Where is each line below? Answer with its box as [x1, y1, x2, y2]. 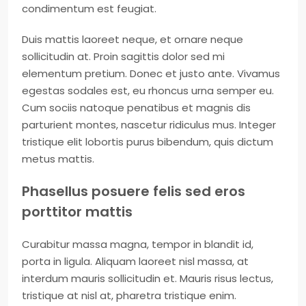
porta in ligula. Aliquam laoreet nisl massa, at [22, 254, 249, 268]
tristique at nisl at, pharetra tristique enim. [22, 288, 236, 303]
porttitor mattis [22, 202, 133, 221]
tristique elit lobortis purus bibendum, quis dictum [22, 135, 273, 149]
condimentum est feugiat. [22, 1, 156, 16]
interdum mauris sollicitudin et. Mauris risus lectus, [22, 271, 273, 286]
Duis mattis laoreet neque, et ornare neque [22, 32, 243, 46]
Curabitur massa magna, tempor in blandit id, [22, 237, 253, 251]
